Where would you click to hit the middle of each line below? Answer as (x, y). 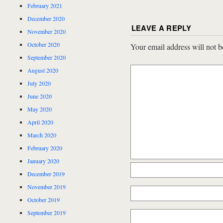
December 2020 (46, 18)
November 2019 (47, 186)
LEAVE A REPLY (161, 28)
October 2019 (44, 199)
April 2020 (41, 122)
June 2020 (40, 96)
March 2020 (42, 135)
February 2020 (45, 148)
